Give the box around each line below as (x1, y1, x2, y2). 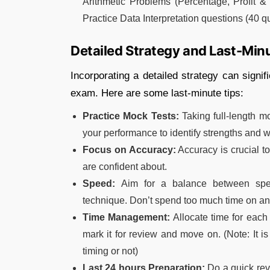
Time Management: (83, 212, 171, 222)
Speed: (83, 178, 121, 189)
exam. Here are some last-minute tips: (71, 87, 243, 99)
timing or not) (83, 245, 138, 256)
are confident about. (83, 161, 167, 172)
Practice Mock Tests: (83, 110, 179, 121)
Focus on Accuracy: (83, 144, 176, 155)
